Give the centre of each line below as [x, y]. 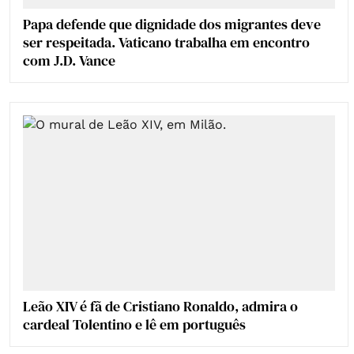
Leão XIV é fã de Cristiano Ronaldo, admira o [160, 307]
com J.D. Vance [69, 60]
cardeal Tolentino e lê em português [134, 325]
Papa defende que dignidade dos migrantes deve [172, 24]
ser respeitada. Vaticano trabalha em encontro [166, 42]
